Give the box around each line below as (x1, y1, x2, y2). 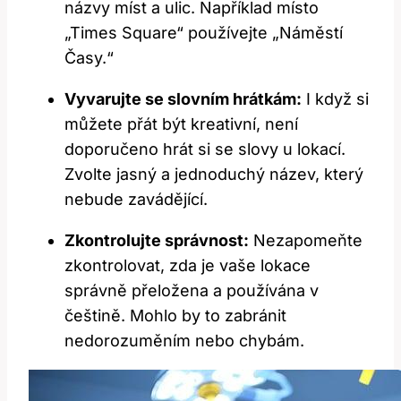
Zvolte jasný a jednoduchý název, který (64, 164, 363, 183)
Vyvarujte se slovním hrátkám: (64, 89, 302, 108)
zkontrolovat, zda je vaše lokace (64, 255, 311, 275)
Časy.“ (64, 47, 114, 67)
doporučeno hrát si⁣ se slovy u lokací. (64, 139, 346, 158)
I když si (302, 89, 369, 108)
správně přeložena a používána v (64, 280, 319, 300)
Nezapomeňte (249, 230, 363, 250)
